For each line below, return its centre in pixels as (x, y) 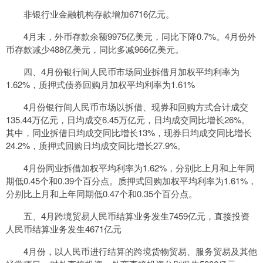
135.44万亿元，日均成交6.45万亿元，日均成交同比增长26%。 (128, 119)
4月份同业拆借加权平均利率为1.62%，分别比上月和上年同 (139, 168)
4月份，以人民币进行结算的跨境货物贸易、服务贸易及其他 (140, 251)
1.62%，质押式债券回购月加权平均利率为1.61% (100, 84)
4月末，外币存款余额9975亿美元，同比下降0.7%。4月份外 (140, 36)
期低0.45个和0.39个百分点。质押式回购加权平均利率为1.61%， (131, 181)
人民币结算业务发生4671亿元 (64, 229)
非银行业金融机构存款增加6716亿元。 (99, 14)
